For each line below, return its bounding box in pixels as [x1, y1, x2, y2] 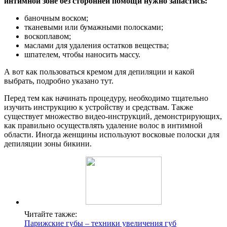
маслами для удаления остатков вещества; [24, 41, 169, 50]
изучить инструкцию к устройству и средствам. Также [4, 102, 193, 111]
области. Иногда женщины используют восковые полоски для [4, 130, 219, 139]
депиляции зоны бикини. [4, 139, 92, 148]
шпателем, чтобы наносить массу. [24, 50, 140, 59]
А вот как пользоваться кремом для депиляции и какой [4, 67, 195, 76]
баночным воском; [24, 13, 88, 22]
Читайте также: [24, 209, 77, 218]
